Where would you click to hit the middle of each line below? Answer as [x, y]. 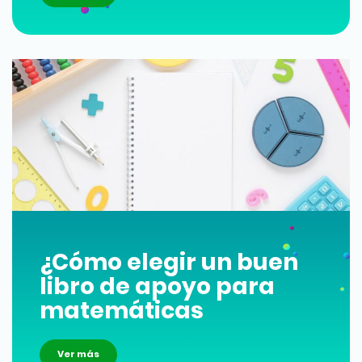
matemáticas [121, 311]
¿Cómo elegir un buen [168, 263]
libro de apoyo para [157, 287]
